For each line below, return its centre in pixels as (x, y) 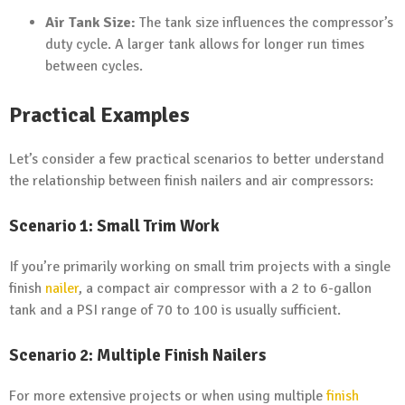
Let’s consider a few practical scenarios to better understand (197, 160)
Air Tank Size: (90, 22)
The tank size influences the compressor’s (264, 22)
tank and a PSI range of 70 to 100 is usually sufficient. (175, 311)
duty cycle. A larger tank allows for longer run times (205, 44)
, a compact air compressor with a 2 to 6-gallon (225, 289)
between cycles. (94, 66)
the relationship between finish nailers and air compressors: (191, 181)
